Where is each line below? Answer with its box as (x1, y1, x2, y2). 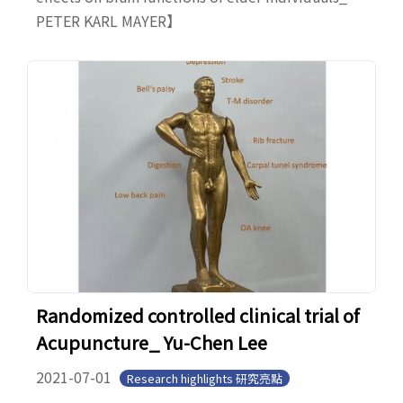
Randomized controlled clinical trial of (36, 302, 359, 329)
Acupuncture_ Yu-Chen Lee (36, 329, 267, 356)
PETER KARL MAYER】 (36, 9, 188, 31)
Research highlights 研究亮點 (127, 370, 282, 388)
